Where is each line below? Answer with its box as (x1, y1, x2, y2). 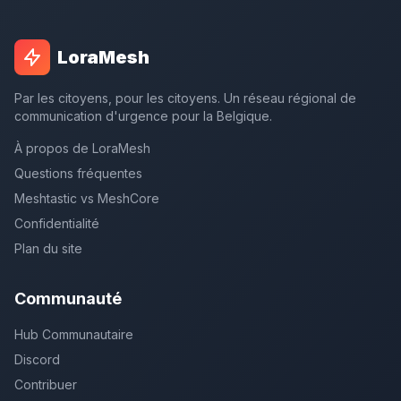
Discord (14, 352, 60, 367)
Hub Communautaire (14, 327, 133, 342)
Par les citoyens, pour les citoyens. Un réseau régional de (14, 90, 356, 106)
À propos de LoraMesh (14, 141, 150, 156)
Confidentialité (14, 216, 99, 231)
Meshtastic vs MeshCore (14, 191, 159, 206)
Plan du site (14, 241, 82, 256)
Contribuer (14, 377, 77, 392)
